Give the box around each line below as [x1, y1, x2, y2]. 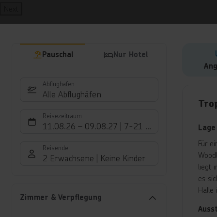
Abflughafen [43, 79, 75, 89]
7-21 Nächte [124, 120, 171, 132]
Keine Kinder [100, 152, 145, 164]
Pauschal [42, 49, 73, 60]
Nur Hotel [113, 49, 148, 60]
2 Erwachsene [43, 152, 94, 164]
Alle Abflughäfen [43, 88, 101, 100]
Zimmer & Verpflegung [20, 192, 102, 203]
